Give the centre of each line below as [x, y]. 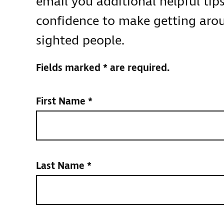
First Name [62, 102]
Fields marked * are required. [103, 68]
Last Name [61, 166]
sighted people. [80, 41]
